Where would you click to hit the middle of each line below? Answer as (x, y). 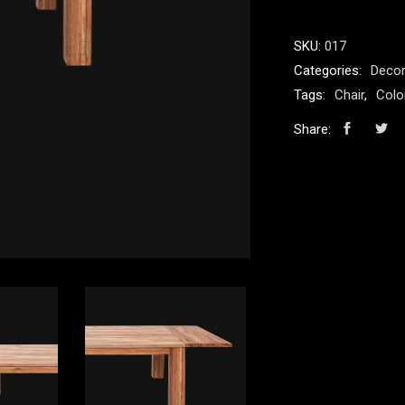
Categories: (330, 71)
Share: (312, 129)
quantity (316, 12)
